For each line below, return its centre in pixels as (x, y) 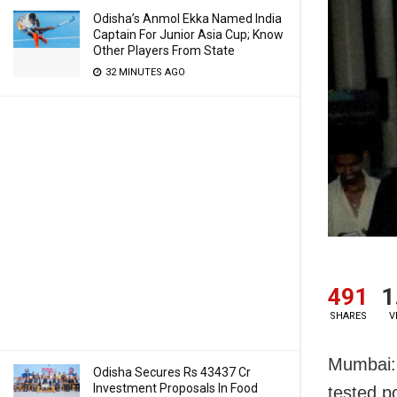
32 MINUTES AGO (144, 72)
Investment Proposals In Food (175, 388)
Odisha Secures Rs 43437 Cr (172, 372)
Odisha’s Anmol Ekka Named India (187, 19)
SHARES (348, 316)
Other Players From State (164, 51)
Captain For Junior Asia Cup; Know (188, 35)
